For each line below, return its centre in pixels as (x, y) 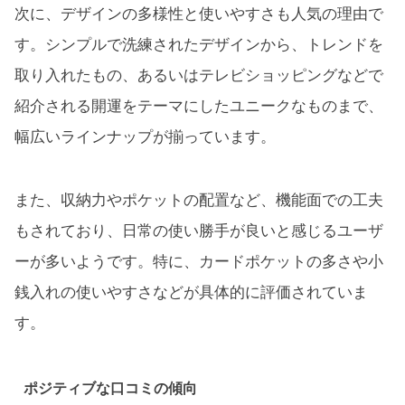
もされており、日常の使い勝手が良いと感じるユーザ (199, 231)
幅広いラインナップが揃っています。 (145, 137)
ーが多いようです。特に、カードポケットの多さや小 (199, 262)
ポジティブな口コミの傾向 (110, 389)
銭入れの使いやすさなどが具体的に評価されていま (191, 293)
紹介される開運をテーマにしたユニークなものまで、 (199, 107)
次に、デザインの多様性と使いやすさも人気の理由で (199, 14)
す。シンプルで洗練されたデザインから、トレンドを (199, 45)
